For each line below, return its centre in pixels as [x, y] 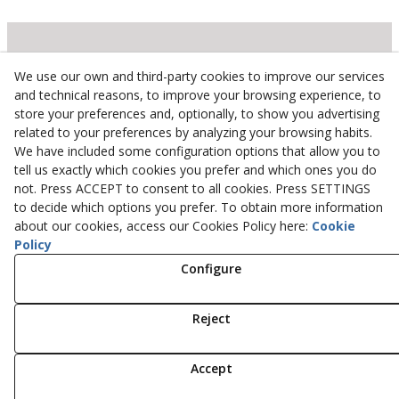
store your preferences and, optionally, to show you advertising [197, 114]
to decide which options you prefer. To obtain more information [199, 207]
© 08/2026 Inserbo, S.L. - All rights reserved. [199, 349]
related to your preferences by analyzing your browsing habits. [193, 132]
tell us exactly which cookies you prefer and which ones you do [195, 170]
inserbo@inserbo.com [210, 188]
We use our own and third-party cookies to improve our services [199, 76]
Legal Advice [199, 256]
